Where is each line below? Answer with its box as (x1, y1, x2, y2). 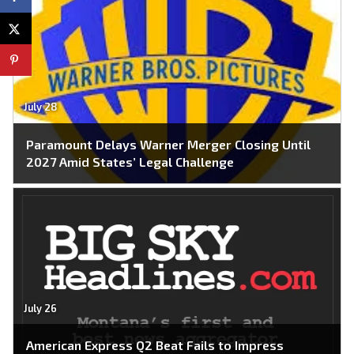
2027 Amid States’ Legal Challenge (26, 154, 234, 169)
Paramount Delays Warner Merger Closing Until (26, 137, 311, 152)
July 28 (23, 100, 58, 114)
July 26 (23, 301, 57, 314)
